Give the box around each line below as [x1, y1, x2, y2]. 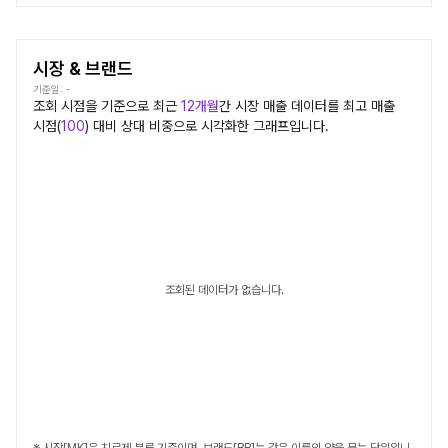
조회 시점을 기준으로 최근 [33, 98, 181, 114]
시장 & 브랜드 [33, 58, 133, 79]
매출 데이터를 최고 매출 [259, 98, 395, 114]
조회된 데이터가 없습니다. [164, 283, 284, 297]
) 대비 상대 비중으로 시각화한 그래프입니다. [85, 118, 329, 134]
